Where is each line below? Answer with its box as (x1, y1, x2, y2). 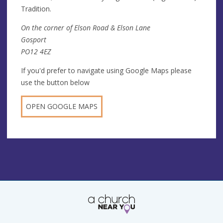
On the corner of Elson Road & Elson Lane (21, 22, 150, 32)
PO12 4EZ (21, 46, 51, 56)
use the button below (21, 77, 90, 87)
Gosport (21, 34, 46, 44)
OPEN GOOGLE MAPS (26, 101, 98, 111)
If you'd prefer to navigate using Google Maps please (21, 65, 192, 75)
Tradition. (21, 3, 51, 13)
